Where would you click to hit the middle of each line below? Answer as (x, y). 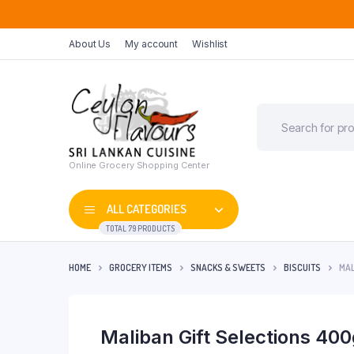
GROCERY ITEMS (141, 268)
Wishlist (210, 43)
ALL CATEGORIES (147, 209)
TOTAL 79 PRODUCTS (140, 228)
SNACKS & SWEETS (228, 268)
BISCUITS (302, 268)
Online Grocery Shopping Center (139, 165)
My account (152, 43)
